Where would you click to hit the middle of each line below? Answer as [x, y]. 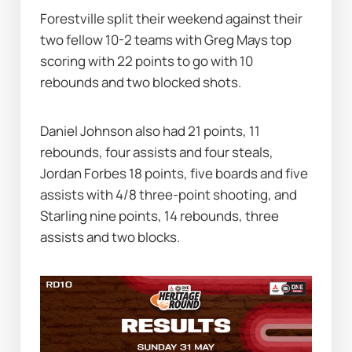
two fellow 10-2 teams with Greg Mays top [166, 39]
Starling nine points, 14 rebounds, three [160, 216]
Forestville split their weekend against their [172, 18]
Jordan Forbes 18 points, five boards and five [174, 174]
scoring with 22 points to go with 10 [147, 60]
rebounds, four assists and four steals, [157, 152]
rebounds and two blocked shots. [141, 82]
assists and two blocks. [110, 237]
